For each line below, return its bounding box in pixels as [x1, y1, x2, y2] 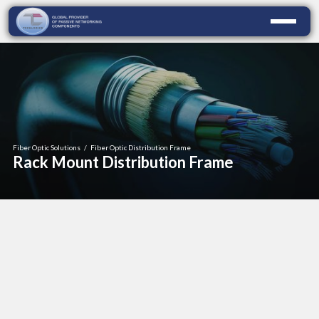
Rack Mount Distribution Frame [13, 152, 234, 172]
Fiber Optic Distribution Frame [90, 143, 191, 152]
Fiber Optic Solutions [13, 143, 80, 152]
